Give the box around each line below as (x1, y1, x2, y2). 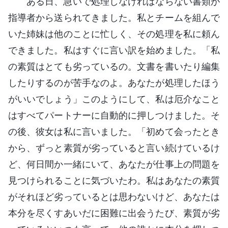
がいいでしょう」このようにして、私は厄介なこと (8, 93, 220, 104)
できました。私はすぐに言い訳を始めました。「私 (8, 44, 220, 55)
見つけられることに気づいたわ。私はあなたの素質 (8, 175, 220, 186)
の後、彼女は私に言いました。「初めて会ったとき (8, 126, 220, 137)
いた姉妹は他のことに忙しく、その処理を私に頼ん (8, 28, 220, 39)
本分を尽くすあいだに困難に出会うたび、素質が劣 (8, 207, 220, 218)
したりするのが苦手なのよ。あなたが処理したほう (8, 77, 220, 88)
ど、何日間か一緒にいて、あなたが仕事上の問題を (8, 158, 220, 169)
